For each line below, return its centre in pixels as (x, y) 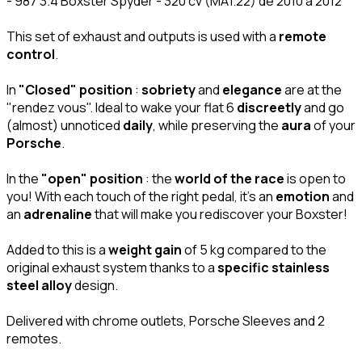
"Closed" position (76, 89)
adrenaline (58, 214)
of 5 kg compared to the (254, 249)
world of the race (229, 178)
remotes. (34, 338)
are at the (312, 89)
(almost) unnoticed (65, 125)
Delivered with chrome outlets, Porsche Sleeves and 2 (166, 320)
